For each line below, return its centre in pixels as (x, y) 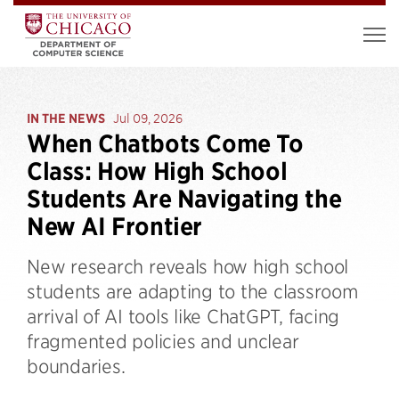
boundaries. (76, 366)
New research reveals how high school (187, 266)
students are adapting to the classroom (193, 291)
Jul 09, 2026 (148, 118)
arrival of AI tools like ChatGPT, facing (183, 316)
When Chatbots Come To (165, 144)
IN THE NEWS (66, 118)
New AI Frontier (115, 227)
